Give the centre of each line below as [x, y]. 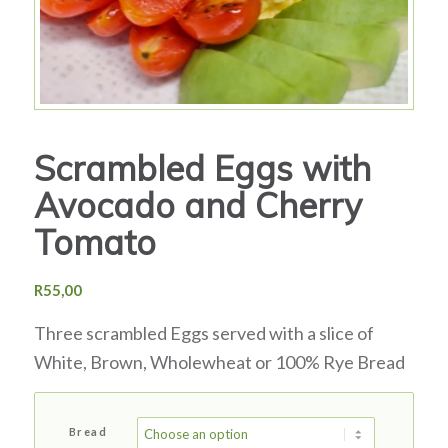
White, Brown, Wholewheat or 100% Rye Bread [219, 361]
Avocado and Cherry [197, 205]
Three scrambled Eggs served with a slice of [203, 332]
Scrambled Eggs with [202, 168]
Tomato [94, 242]
